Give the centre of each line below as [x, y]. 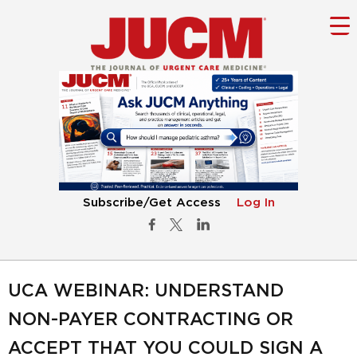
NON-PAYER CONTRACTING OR [151, 320]
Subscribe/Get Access [151, 203]
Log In [255, 203]
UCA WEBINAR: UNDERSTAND [146, 291]
